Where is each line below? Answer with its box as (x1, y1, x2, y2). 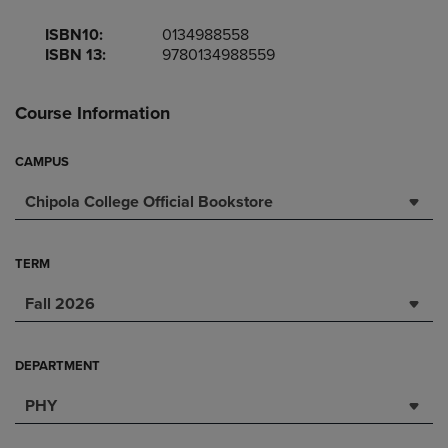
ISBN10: (45, 25, 103, 45)
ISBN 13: (45, 45, 106, 65)
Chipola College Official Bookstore (25, 192, 273, 212)
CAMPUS (15, 154, 69, 170)
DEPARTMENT (15, 358, 100, 374)
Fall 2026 (25, 294, 95, 314)
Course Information (15, 102, 170, 124)
